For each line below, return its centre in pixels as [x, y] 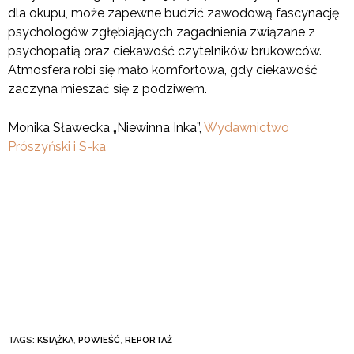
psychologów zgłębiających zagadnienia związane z [162, 32]
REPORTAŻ [149, 341]
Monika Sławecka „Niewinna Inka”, [106, 128]
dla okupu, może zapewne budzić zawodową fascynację [173, 13]
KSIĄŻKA [55, 341]
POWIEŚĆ [99, 341]
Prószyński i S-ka [57, 147]
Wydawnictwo [247, 128]
